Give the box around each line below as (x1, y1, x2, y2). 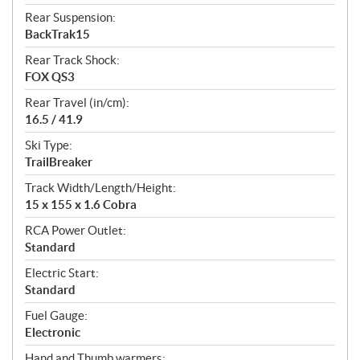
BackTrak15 (25, 27, 90, 42)
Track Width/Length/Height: (25, 181, 176, 195)
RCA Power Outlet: (25, 223, 126, 238)
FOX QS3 (25, 70, 75, 84)
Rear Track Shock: (25, 53, 120, 67)
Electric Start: (25, 266, 99, 280)
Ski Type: (25, 138, 72, 153)
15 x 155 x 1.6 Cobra (25, 198, 137, 212)
